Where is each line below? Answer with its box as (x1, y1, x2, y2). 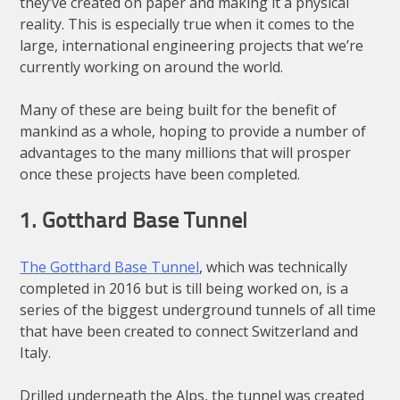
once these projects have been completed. (20, 163, 301, 184)
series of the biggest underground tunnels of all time (20, 299, 377, 320)
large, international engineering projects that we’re (20, 35, 364, 55)
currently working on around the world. (20, 56, 284, 77)
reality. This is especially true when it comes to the (20, 13, 355, 34)
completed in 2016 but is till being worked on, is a (20, 278, 349, 298)
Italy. (20, 342, 52, 362)
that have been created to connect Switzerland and (20, 321, 359, 341)
